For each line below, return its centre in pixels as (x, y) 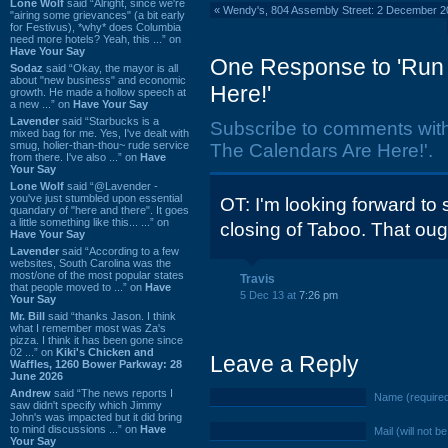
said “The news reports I (112, 392)
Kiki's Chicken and (105, 351)
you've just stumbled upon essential (96, 197)
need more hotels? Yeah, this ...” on (95, 38)
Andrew (30, 392)
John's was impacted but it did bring (96, 416)
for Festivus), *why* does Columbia (95, 26)
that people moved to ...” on (77, 286)
